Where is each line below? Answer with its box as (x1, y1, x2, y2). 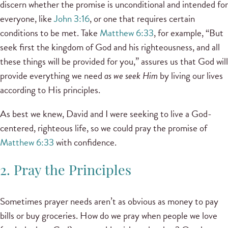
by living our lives (160, 68, 223, 83)
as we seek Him (104, 68, 160, 83)
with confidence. (54, 135, 117, 150)
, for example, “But (154, 25, 223, 40)
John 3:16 (54, 11, 90, 26)
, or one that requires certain (90, 11, 195, 26)
